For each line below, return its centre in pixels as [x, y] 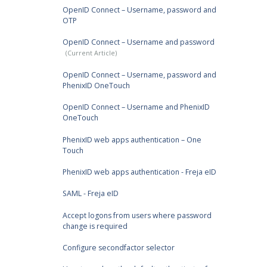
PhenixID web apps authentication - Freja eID [139, 172]
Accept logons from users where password [137, 215]
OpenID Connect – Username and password [138, 42]
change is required [95, 226]
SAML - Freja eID [90, 194]
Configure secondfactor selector [118, 248]
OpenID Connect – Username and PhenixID [136, 107]
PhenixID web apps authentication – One [132, 139]
